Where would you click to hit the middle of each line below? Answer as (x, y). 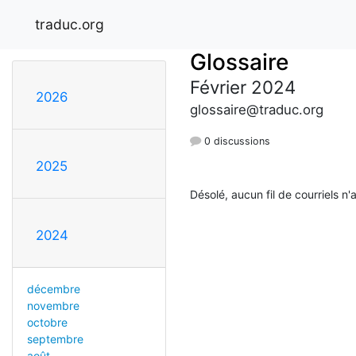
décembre (53, 289)
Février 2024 (243, 87)
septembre (55, 339)
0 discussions (236, 141)
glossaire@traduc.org (257, 109)
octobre (47, 323)
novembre (53, 306)
